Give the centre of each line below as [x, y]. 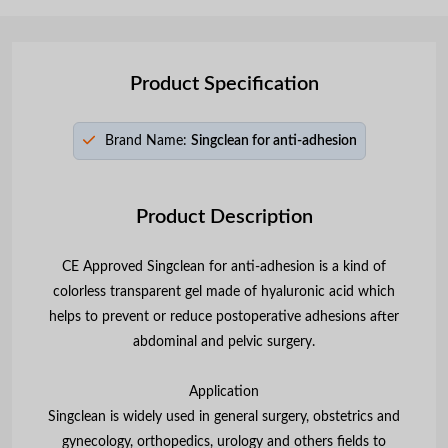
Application [224, 391]
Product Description [224, 216]
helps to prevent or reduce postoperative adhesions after [224, 316]
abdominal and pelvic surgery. [224, 341]
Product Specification [224, 83]
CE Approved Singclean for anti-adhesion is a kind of [224, 266]
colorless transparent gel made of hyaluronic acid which [224, 291]
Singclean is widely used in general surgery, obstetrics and [224, 416]
